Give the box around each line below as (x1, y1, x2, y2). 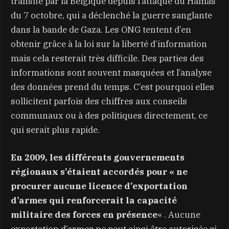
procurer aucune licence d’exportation (11, 180, 188, 192)
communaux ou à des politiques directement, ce (11, 109, 208, 121)
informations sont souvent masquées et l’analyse (11, 66, 212, 78)
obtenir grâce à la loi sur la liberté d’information (11, 38, 207, 50)
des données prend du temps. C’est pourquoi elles (11, 81, 214, 93)
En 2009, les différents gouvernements (11, 151, 185, 163)
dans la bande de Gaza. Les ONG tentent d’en (11, 24, 191, 35)
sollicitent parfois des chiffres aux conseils (11, 95, 187, 107)
